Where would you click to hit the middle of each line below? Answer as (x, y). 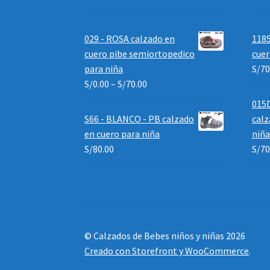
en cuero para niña (122, 134)
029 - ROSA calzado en (130, 39)
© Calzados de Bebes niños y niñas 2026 (165, 236)
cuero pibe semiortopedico (140, 54)
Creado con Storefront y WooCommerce (167, 251)
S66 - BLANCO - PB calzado (140, 119)
